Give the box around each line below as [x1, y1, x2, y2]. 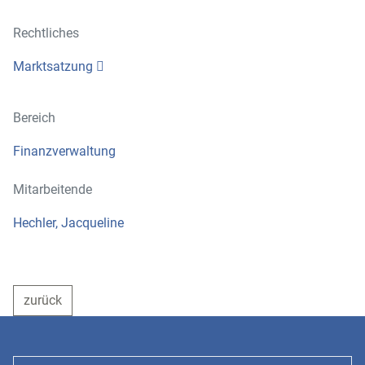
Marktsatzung [13, 59, 93, 74]
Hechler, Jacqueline [13, 215, 124, 231]
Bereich [13, 110, 55, 125]
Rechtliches [13, 25, 79, 41]
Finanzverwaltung [13, 143, 116, 159]
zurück [24, 292, 62, 308]
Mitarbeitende [13, 182, 92, 197]
